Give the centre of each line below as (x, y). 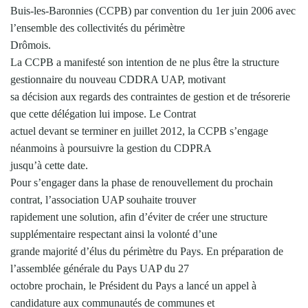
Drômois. (31, 45)
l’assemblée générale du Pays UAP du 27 (100, 268)
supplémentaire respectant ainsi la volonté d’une (114, 234)
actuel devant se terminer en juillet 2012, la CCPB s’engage (139, 131)
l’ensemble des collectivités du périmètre (98, 27)
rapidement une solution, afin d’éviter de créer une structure (139, 217)
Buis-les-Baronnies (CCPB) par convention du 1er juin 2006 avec (153, 10)
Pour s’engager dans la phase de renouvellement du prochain (142, 182)
